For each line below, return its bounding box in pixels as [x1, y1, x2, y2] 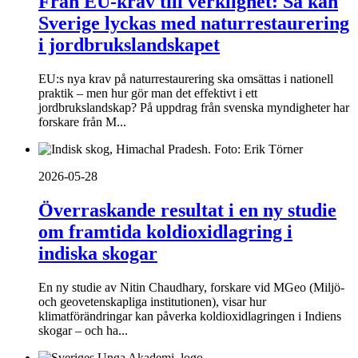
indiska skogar [38, 243, 157, 264]
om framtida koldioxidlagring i [38, 221, 292, 242]
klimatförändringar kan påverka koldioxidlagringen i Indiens [38, 308, 341, 323]
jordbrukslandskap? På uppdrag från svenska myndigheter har [38, 101, 349, 115]
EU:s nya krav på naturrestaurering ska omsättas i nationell [38, 72, 333, 86]
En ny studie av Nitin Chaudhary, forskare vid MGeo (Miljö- [38, 280, 344, 294]
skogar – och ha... [38, 323, 128, 337]
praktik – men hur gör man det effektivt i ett [38, 86, 257, 101]
